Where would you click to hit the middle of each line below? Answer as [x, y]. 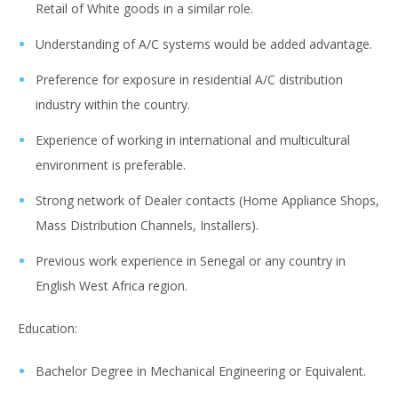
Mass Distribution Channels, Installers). [147, 226]
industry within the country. [115, 105]
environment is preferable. [111, 165]
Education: [49, 329]
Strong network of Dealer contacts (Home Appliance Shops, [207, 201]
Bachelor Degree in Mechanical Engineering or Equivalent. [201, 371]
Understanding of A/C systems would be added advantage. [204, 44]
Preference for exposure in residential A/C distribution [189, 80]
